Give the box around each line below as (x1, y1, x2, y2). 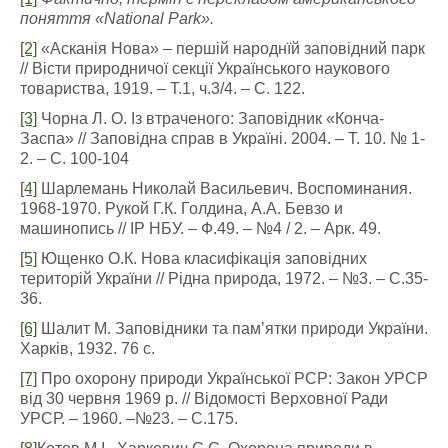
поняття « (20, 10, 104, 27)
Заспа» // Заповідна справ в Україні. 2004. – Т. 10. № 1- (20, 130, 425, 147)
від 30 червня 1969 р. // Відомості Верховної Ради (20, 390, 388, 407)
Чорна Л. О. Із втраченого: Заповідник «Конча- (37, 110, 384, 127)
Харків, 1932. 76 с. (20, 340, 155, 357)
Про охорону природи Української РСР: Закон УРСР (37, 370, 428, 387)
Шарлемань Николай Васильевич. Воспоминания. (37, 180, 412, 197)
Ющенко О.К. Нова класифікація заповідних (37, 250, 367, 267)
